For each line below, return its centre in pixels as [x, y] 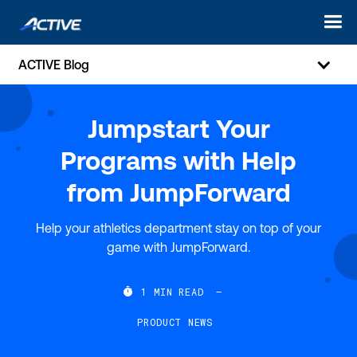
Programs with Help [178, 161]
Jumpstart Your [178, 129]
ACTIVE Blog [54, 64]
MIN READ [178, 292]
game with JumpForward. [178, 247]
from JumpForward [178, 192]
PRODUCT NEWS [175, 322]
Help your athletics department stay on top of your [178, 228]
